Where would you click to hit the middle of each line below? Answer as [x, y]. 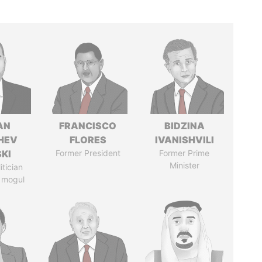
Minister [184, 165]
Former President [88, 153]
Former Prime [185, 153]
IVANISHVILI [184, 140]
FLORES [88, 140]
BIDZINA [184, 126]
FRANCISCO [88, 126]
